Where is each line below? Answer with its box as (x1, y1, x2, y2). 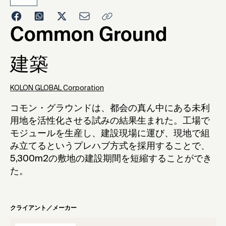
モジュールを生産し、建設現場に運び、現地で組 (10, 129, 210, 139)
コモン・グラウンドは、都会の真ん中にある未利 (10, 104, 210, 114)
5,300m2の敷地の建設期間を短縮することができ (10, 154, 212, 164)
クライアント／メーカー (10, 205, 77, 212)
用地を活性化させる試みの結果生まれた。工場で (10, 117, 210, 126)
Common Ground (10, 26, 167, 46)
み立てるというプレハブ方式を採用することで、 (10, 142, 210, 151)
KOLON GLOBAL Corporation (10, 85, 104, 92)
